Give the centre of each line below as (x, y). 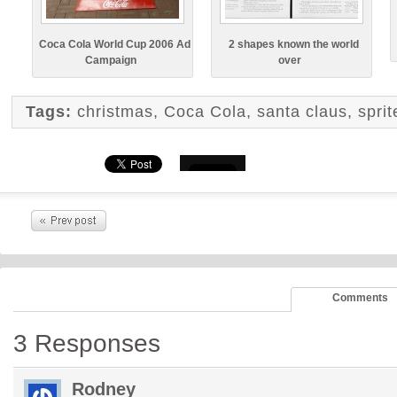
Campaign (110, 60)
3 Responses (87, 343)
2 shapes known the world (294, 44)
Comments (360, 298)
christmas (116, 112)
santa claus (303, 112)
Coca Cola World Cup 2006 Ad (115, 44)
